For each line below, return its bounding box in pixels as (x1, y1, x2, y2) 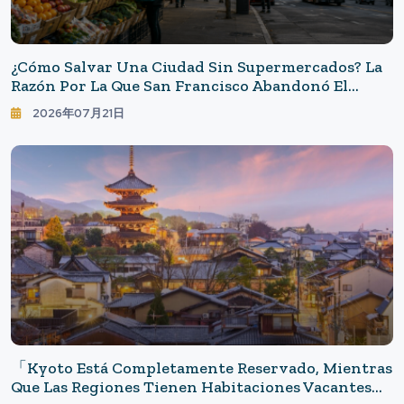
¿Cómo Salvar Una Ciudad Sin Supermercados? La (11, 56, 382, 77)
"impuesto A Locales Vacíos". (11, 94, 219, 115)
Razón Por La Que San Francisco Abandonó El (11, 75, 348, 96)
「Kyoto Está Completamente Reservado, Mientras (11, 358, 392, 379)
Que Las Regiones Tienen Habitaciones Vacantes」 (11, 377, 388, 398)
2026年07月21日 (32, 105, 124, 121)
